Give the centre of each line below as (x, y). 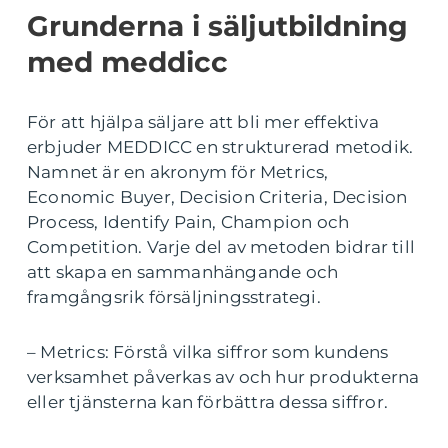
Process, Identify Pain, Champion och (188, 222)
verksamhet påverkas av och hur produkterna (223, 377)
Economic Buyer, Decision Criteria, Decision (217, 197)
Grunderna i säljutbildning (217, 26)
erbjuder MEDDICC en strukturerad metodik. (220, 147)
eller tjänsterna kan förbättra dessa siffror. (208, 402)
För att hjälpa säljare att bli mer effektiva (203, 122)
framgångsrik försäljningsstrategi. (174, 297)
